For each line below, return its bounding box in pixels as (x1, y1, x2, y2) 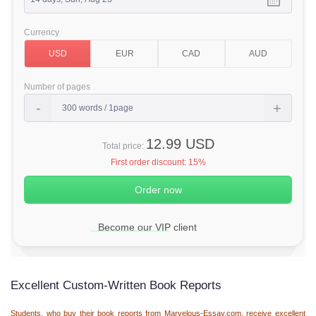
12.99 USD (145, 136, 214, 152)
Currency (24, 28, 60, 37)
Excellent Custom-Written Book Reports (11, 279, 225, 292)
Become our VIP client (98, 221, 197, 233)
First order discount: (110, 157, 188, 167)
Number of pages (24, 82, 91, 92)
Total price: (102, 141, 146, 151)
